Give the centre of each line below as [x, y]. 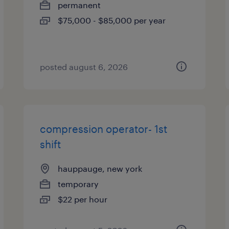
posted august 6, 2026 [84, 67]
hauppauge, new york [100, 168]
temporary [78, 184]
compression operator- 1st [104, 129]
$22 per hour [83, 199]
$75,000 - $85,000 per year [112, 20]
